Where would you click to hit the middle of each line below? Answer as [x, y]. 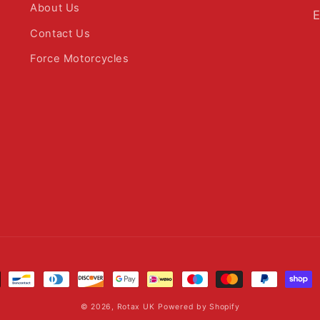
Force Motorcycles [80, 59]
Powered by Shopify [199, 307]
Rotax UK [136, 307]
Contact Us [60, 33]
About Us [55, 8]
